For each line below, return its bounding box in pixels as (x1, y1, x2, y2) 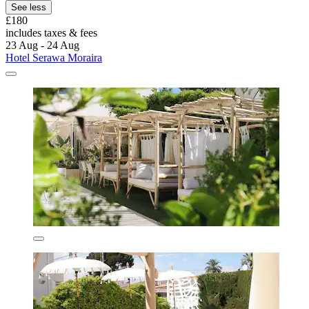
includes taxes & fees (6, 26, 97, 39)
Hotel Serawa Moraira (6, 51, 102, 63)
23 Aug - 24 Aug (6, 39, 79, 51)
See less (11, 1, 46, 12)
